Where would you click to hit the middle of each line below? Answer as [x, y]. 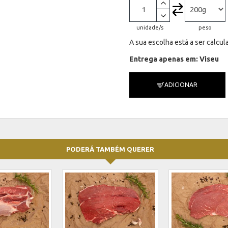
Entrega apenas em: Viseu [174, 59]
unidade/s [150, 27]
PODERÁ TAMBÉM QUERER [110, 149]
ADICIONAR [181, 85]
